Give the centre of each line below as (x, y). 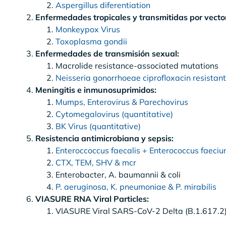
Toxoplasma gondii (91, 41)
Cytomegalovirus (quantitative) (114, 114)
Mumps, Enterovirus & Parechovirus (122, 102)
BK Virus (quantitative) (98, 126)
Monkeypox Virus (88, 29)
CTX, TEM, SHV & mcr (96, 162)
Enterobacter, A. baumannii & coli (118, 174)
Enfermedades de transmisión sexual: (107, 53)
